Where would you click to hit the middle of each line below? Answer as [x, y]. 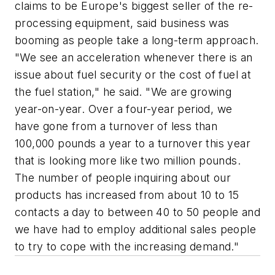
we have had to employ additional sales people [135, 230]
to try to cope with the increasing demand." [127, 247]
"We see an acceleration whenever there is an [134, 58]
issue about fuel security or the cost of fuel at [133, 75]
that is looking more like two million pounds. [128, 161]
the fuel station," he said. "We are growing [123, 92]
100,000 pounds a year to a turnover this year [133, 144]
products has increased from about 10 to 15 [127, 195]
